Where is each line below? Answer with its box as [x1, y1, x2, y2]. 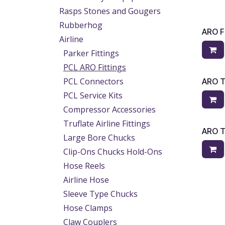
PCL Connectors [63, 76, 124, 87]
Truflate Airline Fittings [63, 118, 150, 129]
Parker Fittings [63, 48, 119, 59]
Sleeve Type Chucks [63, 188, 138, 199]
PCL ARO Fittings [63, 62, 126, 73]
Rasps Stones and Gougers [59, 6, 161, 17]
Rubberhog [59, 20, 102, 31]
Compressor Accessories [63, 104, 156, 115]
